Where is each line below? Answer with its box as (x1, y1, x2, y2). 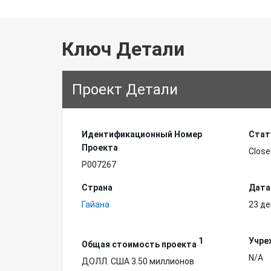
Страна (82, 183, 113, 192)
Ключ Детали (62, 38, 184, 60)
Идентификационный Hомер (82, 129, 202, 139)
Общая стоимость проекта (82, 239, 198, 249)
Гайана (82, 200, 109, 209)
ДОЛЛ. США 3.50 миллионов (82, 256, 194, 266)
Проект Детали (72, 81, 178, 98)
